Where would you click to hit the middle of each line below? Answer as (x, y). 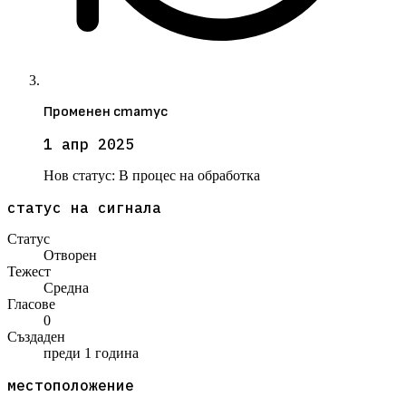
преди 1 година (91, 353)
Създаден (36, 337)
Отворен (70, 256)
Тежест (29, 272)
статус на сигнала (84, 208)
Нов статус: (81, 176)
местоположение (71, 386)
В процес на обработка (189, 176)
